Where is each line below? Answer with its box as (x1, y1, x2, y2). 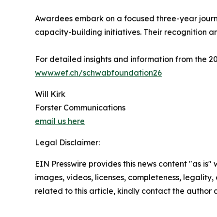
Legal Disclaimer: (35, 138, 100, 148)
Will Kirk (35, 89, 65, 99)
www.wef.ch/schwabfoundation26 (35, 68, 162, 78)
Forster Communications (35, 103, 125, 113)
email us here (35, 116, 85, 126)
